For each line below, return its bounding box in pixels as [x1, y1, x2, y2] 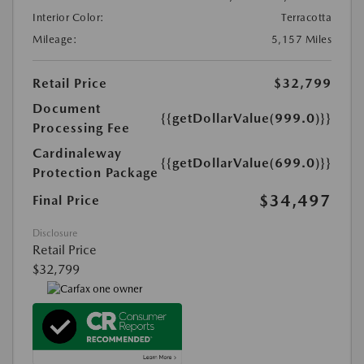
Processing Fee [32, 120, 130, 136]
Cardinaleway [32, 145, 122, 162]
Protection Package [32, 165, 158, 181]
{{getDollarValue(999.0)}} [161, 110, 331, 127]
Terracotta [281, 11, 331, 24]
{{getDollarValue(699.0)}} [161, 155, 331, 171]
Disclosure [32, 227, 77, 240]
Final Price [32, 193, 100, 209]
